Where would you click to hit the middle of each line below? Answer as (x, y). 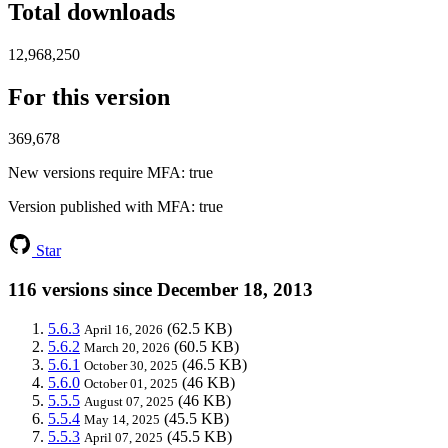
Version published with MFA (99, 207)
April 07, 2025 (123, 437)
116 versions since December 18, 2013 (160, 290)
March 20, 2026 (127, 347)
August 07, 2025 (129, 401)
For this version (89, 96)
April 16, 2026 (123, 329)
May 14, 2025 (122, 419)
